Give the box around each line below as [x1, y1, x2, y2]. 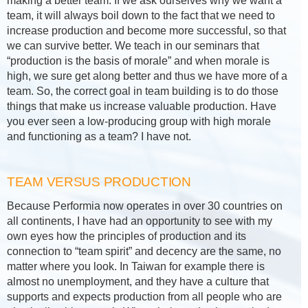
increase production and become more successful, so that [7, 25, 286, 37]
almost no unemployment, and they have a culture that [7, 276, 269, 288]
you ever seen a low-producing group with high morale [7, 115, 271, 128]
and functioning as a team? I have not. [7, 131, 191, 143]
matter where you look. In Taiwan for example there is [7, 261, 265, 273]
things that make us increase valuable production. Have [7, 100, 276, 113]
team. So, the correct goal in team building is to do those [7, 85, 278, 98]
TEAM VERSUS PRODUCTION [7, 175, 191, 190]
